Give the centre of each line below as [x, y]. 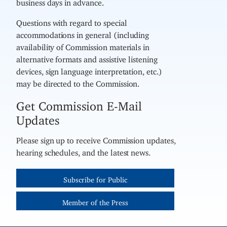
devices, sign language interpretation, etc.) [89, 70]
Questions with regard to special [72, 21]
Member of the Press [95, 201]
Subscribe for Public [95, 178]
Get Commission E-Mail [79, 103]
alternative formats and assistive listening [87, 58]
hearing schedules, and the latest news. [84, 151]
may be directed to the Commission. [78, 82]
